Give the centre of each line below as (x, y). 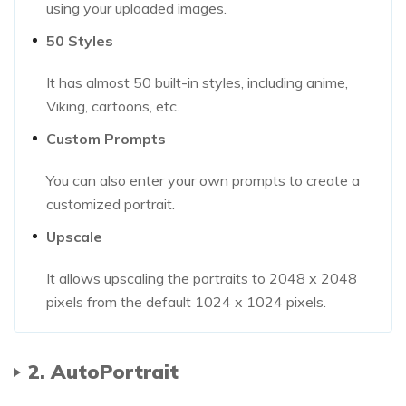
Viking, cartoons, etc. (113, 106)
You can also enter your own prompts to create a (203, 180)
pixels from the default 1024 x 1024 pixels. (186, 301)
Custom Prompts (106, 138)
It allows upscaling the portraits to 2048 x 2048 (202, 278)
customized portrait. (111, 203)
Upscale (74, 236)
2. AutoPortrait (103, 371)
